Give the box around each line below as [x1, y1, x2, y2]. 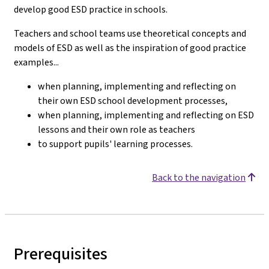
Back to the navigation [152, 171, 246, 184]
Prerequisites [14, 243, 107, 265]
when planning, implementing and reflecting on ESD [38, 109, 254, 121]
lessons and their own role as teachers [38, 123, 195, 136]
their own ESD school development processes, [38, 94, 228, 107]
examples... [14, 56, 59, 68]
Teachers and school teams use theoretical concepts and [14, 27, 246, 40]
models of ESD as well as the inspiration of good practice [14, 41, 246, 54]
